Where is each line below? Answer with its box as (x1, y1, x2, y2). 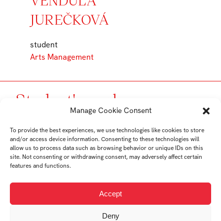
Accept (99, 189, 122, 198)
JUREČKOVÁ (30, 10, 109, 29)
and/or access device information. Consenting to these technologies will (10, 135, 199, 143)
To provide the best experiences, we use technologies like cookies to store (10, 126, 204, 134)
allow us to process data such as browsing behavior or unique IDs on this (10, 144, 203, 152)
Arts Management (30, 52, 94, 63)
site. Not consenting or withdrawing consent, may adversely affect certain (10, 153, 202, 161)
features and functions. (10, 162, 71, 170)
